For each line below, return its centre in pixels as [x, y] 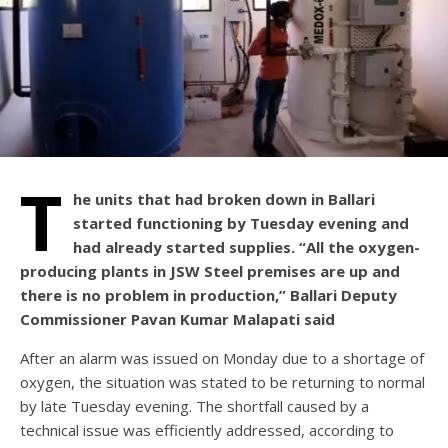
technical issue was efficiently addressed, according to [207, 430]
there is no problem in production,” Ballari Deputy [208, 295]
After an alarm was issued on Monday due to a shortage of [222, 358]
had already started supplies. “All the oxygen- [246, 247]
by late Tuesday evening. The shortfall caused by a [194, 406]
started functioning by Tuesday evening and [241, 223]
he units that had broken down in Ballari [224, 199]
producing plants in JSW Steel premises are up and [210, 271]
